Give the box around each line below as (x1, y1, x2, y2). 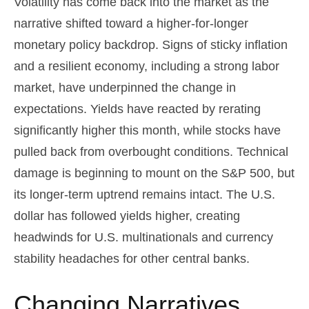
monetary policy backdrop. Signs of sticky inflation (14, 38, 288, 52)
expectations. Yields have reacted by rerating (14, 102, 261, 116)
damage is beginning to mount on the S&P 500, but (14, 166, 295, 180)
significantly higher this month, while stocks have (14, 123, 281, 137)
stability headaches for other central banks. (14, 252, 250, 266)
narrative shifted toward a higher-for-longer (14, 17, 248, 30)
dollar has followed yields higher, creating (14, 209, 240, 223)
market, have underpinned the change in (14, 81, 236, 94)
